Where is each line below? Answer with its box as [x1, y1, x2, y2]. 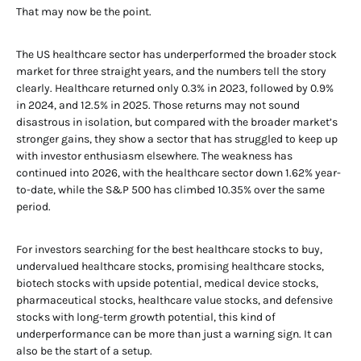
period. [16, 200, 51, 214]
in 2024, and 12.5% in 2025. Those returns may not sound [16, 98, 300, 112]
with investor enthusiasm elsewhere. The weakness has [16, 149, 293, 163]
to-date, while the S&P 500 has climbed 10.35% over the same [16, 183, 325, 197]
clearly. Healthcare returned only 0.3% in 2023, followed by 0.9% [16, 81, 334, 95]
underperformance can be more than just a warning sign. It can [16, 327, 332, 341]
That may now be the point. [16, 5, 151, 19]
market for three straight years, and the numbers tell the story [16, 64, 326, 78]
